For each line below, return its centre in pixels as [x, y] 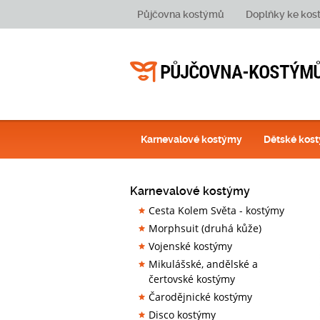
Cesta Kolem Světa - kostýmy [216, 210]
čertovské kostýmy [192, 279]
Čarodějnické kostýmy [200, 297]
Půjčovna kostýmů [181, 14]
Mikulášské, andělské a [203, 264]
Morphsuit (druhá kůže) [205, 228]
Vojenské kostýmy [190, 246]
